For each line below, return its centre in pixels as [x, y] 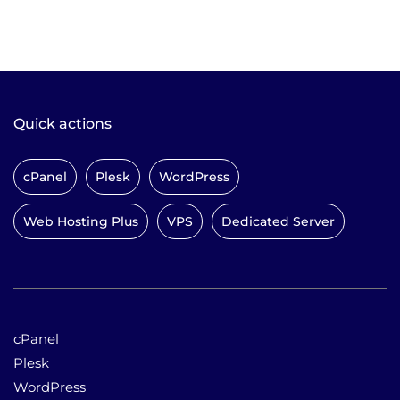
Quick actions [62, 124]
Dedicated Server [278, 221]
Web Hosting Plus [81, 221]
